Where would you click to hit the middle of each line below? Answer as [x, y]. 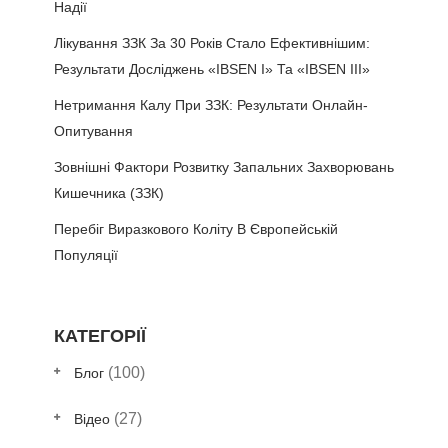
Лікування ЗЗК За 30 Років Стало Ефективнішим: [212, 42]
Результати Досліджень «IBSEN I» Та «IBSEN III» [212, 68]
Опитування [93, 130]
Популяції [86, 254]
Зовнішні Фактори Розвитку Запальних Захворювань [224, 166]
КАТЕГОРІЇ [100, 335]
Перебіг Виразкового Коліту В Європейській [196, 228]
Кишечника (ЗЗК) [109, 192]
